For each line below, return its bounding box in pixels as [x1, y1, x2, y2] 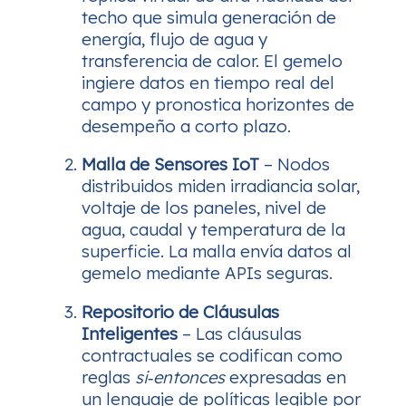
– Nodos [259, 153, 330, 176]
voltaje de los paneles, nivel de [82, 197, 326, 219]
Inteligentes [82, 322, 178, 344]
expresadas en [225, 365, 346, 388]
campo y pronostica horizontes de [82, 92, 354, 115]
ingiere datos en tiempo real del [82, 71, 334, 93]
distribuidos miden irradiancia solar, [82, 175, 360, 198]
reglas [82, 365, 135, 388]
